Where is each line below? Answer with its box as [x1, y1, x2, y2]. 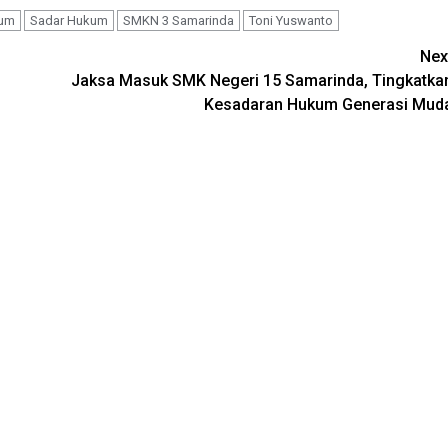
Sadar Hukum [30, 13, 108, 29]
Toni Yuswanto [249, 13, 333, 29]
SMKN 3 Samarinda [123, 13, 234, 29]
